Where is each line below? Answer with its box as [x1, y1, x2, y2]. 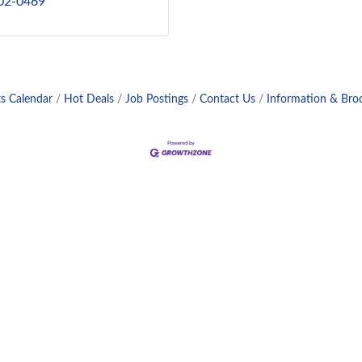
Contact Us [200, 94, 255, 105]
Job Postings [125, 94, 188, 105]
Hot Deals [64, 94, 114, 105]
